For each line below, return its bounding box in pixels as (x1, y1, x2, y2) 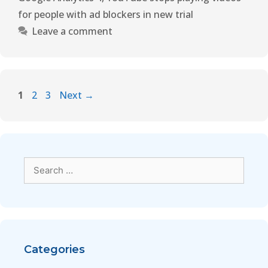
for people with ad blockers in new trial (18, 8, 193, 22)
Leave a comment (31, 25, 112, 38)
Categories (24, 243, 85, 257)
